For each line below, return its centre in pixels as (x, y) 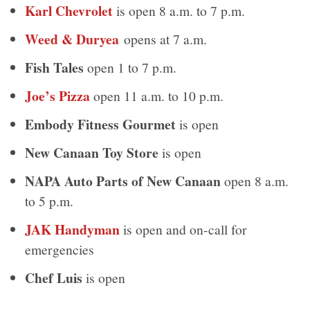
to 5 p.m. (49, 200)
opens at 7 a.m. (163, 38)
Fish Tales (55, 67)
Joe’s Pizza (58, 95)
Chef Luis (54, 277)
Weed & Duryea (72, 39)
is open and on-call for (184, 229)
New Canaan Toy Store (92, 152)
